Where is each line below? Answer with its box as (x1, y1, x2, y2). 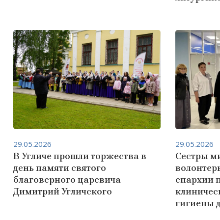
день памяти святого (13, 163, 106, 173)
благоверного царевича (13, 174, 121, 185)
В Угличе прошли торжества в (13, 151, 146, 162)
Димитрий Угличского (13, 186, 112, 197)
